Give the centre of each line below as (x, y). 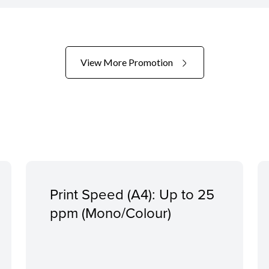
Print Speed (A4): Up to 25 (132, 194)
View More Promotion (127, 62)
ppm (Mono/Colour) (110, 212)
